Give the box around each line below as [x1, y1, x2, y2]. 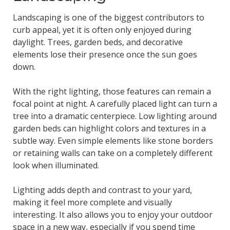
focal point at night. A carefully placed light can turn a [12, 98, 217, 110]
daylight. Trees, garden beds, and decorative [12, 36, 183, 48]
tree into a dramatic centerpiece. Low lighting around [12, 110, 217, 122]
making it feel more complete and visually [12, 197, 172, 208]
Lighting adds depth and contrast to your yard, [12, 184, 192, 196]
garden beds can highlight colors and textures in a [12, 123, 206, 135]
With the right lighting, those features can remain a [12, 86, 211, 98]
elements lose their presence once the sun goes [12, 49, 197, 61]
